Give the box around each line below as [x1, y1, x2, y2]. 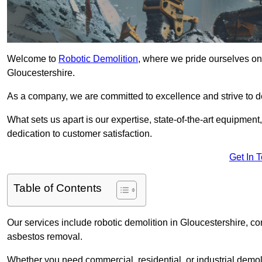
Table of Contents [13, 182, 102, 195]
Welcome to [7, 54, 58, 64]
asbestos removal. [7, 232, 82, 242]
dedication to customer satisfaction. [7, 129, 152, 139]
